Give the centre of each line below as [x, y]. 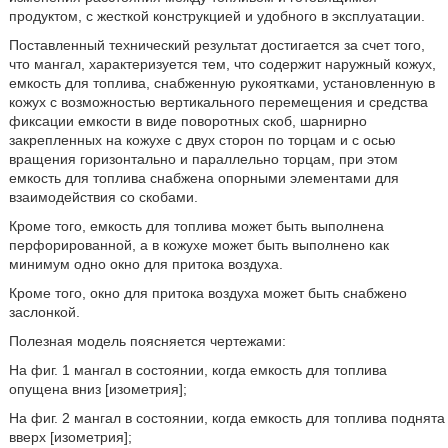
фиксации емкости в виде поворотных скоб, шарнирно [187, 121]
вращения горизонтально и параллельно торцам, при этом [203, 159]
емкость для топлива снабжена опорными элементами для [203, 178]
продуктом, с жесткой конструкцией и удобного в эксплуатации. [216, 16]
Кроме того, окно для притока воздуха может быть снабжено [207, 293]
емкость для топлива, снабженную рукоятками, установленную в [221, 83]
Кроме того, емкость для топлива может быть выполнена [196, 226]
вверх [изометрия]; [70, 437]
